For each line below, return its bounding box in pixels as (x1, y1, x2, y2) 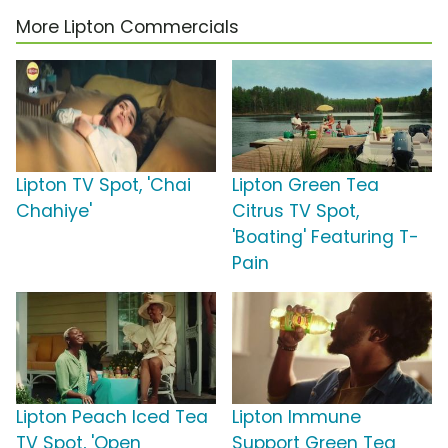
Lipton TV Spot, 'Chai (16, 173, 191, 198)
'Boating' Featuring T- (232, 225, 419, 250)
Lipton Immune (232, 405, 361, 430)
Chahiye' (16, 199, 92, 224)
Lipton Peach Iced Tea (16, 405, 208, 430)
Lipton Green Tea (232, 173, 379, 198)
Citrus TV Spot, (232, 199, 359, 224)
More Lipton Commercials (16, 15, 239, 40)
